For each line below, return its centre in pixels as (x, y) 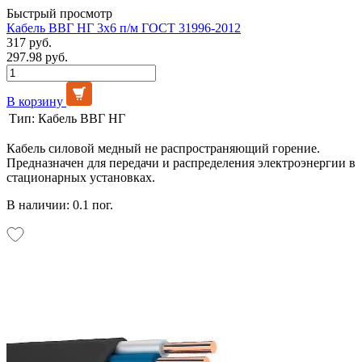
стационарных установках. (81, 177)
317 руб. (29, 42)
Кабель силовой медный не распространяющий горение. (163, 148)
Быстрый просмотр (59, 13)
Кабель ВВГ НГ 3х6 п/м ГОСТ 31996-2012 (124, 27)
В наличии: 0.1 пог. (60, 204)
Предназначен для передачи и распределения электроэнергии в (181, 162)
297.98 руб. (37, 57)
